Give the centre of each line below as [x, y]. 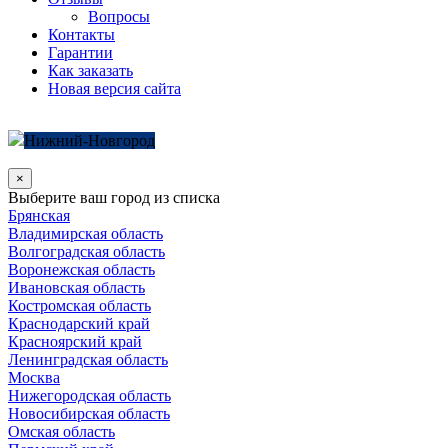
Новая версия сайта [114, 88]
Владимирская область [85, 233]
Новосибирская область [89, 413]
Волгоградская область [86, 251]
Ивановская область [76, 287]
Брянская [39, 215]
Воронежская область [81, 269]
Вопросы [119, 16]
